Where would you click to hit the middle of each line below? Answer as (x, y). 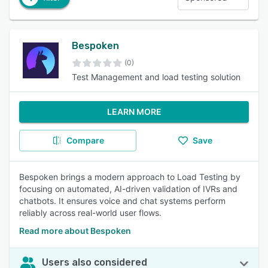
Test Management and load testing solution (156, 77)
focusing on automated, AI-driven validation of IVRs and (128, 189)
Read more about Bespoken (75, 231)
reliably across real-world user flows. (90, 213)
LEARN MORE (134, 112)
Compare (85, 140)
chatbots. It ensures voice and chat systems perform (122, 201)
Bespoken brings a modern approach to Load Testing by (130, 177)
